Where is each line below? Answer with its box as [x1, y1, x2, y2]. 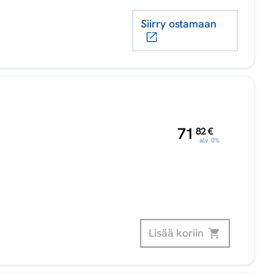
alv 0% [199, 136, 220, 145]
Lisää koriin [148, 226, 204, 240]
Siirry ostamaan [141, 17, 217, 31]
